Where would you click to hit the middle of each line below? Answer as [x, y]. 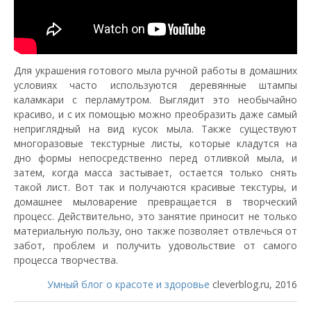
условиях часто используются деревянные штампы [155, 85]
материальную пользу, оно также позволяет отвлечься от [155, 231]
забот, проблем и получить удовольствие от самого [155, 246]
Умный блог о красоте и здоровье [128, 285]
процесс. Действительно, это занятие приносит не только [155, 217]
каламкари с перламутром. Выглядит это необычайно [155, 100]
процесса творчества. [66, 260]
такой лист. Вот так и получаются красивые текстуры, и [155, 187]
